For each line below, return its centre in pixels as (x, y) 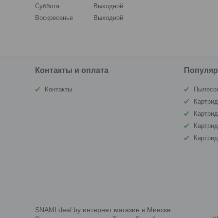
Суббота (47, 6)
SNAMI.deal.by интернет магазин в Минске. (104, 210)
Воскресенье (54, 18)
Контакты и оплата (72, 70)
